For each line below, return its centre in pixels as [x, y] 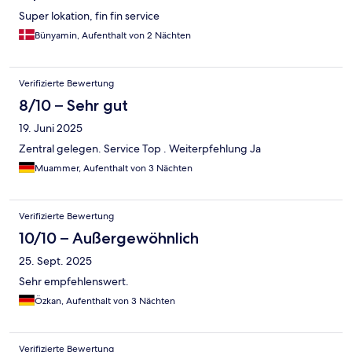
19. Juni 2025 [51, 128]
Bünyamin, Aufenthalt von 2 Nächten [113, 35]
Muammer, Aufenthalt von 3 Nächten [114, 168]
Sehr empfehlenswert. [74, 281]
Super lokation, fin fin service [89, 15]
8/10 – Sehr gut [73, 105]
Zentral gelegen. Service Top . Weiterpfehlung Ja [140, 148]
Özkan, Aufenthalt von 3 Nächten [105, 301]
